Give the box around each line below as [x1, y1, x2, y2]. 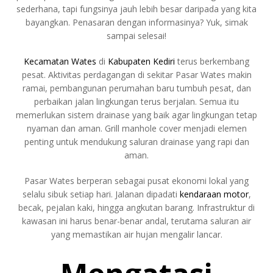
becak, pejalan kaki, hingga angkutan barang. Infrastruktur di [18, 201, 255, 213]
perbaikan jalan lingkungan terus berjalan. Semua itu [34, 95, 239, 107]
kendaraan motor [179, 188, 249, 200]
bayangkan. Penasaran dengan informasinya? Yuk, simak [25, 16, 248, 28]
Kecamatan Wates [24, 55, 96, 67]
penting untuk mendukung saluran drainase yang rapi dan [24, 135, 249, 147]
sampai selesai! [107, 29, 166, 41]
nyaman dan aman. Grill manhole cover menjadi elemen [26, 122, 247, 134]
